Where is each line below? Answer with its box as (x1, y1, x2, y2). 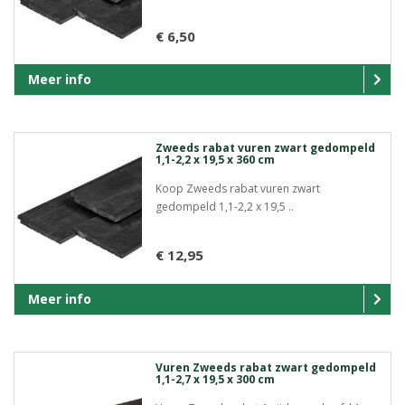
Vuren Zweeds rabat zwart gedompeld (155, 359, 376, 375)
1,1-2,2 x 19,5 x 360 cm (155, 152, 275, 168)
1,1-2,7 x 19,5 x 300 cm (155, 371, 275, 387)
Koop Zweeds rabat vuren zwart (155, 181, 320, 197)
